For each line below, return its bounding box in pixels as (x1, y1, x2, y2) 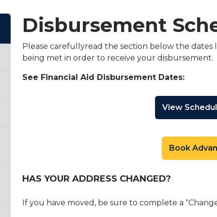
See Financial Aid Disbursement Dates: (22, 73, 185, 82)
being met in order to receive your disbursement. (22, 53, 213, 62)
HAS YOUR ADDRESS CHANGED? (22, 173, 171, 184)
